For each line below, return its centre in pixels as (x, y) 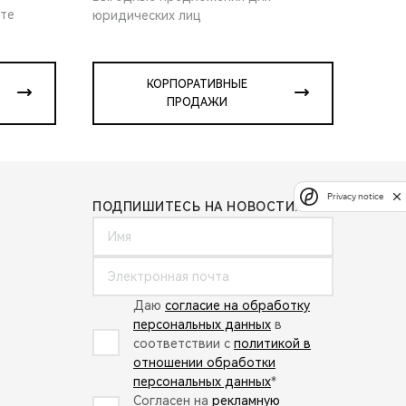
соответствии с (184, 343)
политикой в (272, 343)
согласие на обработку (237, 305)
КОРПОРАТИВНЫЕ (197, 84)
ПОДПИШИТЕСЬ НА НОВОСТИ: (195, 206)
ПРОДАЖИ (197, 102)
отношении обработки (204, 362)
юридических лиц (147, 15)
